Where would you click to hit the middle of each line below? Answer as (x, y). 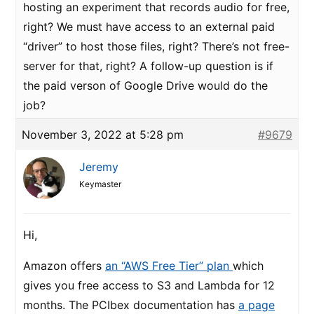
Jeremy (99, 167)
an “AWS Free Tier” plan (169, 266)
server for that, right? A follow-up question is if (148, 66)
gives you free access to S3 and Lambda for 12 (149, 285)
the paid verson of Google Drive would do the (145, 86)
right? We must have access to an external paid (149, 27)
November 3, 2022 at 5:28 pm (103, 135)
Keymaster (100, 184)
